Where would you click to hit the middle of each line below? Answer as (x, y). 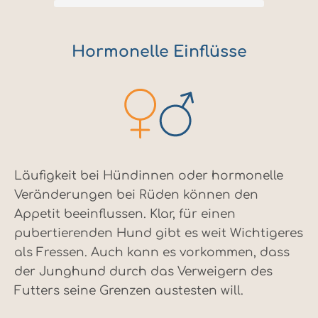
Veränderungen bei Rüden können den (136, 195)
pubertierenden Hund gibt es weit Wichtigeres (159, 234)
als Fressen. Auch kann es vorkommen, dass (152, 253)
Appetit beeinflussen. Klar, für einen (125, 214)
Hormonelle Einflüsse (159, 52)
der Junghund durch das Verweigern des (143, 272)
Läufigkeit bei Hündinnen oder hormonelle (149, 176)
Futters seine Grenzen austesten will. (129, 291)
